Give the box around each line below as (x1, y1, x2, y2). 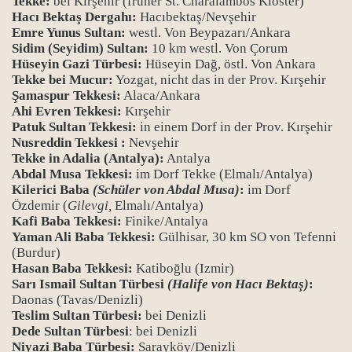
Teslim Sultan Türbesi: (12, 308, 142, 323)
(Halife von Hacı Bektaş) (167, 277, 309, 291)
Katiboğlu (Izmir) (133, 261, 234, 276)
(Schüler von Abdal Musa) (93, 182, 240, 197)
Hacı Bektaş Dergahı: (12, 9, 137, 24)
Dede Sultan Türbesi (12, 324, 129, 339)
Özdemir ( (12, 198, 68, 213)
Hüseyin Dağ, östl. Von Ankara (142, 57, 316, 71)
